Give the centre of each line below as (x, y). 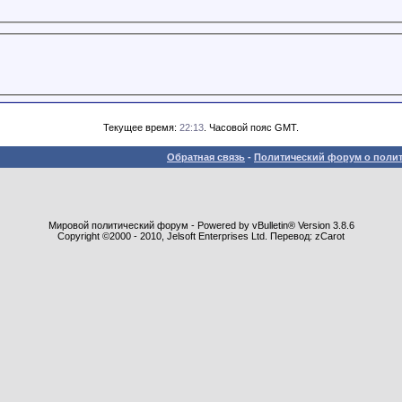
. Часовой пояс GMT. (251, 127)
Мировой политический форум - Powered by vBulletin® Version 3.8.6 (201, 225)
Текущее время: (141, 127)
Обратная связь (206, 157)
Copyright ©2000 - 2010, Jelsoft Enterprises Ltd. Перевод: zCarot (201, 236)
